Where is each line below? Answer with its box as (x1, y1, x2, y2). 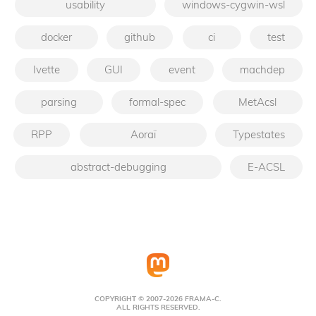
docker (40, 30, 72, 44)
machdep (240, 62, 285, 76)
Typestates (233, 127, 285, 141)
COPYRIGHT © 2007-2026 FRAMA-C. (95, 294, 221, 304)
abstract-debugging (70, 159, 166, 174)
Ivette (33, 62, 60, 76)
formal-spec (128, 95, 186, 109)
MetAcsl (238, 95, 277, 109)
